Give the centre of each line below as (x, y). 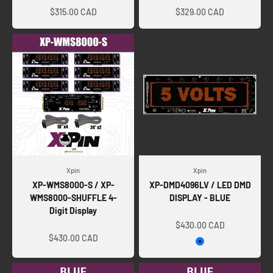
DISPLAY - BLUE (200, 197)
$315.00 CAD (73, 12)
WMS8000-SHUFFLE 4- (73, 197)
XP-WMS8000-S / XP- (73, 185)
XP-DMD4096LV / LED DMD (200, 185)
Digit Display (73, 210)
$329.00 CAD (200, 12)
